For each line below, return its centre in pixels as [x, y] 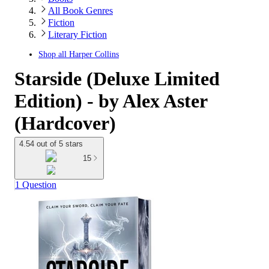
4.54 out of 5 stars [51, 144]
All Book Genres [80, 11]
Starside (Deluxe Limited [117, 79]
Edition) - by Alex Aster [111, 101]
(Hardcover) [65, 123]
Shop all [54, 54]
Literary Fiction [77, 35]
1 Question [36, 185]
